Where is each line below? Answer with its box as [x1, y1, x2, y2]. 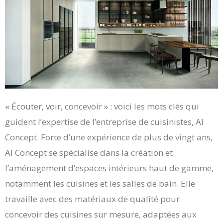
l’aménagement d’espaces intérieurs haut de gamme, [5, 162, 214, 174]
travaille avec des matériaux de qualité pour [5, 193, 180, 205]
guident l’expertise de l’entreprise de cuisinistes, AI [5, 115, 204, 127]
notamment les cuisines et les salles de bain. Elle [5, 177, 195, 189]
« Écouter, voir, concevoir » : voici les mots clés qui [5, 100, 199, 112]
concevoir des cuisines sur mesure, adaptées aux [5, 208, 197, 220]
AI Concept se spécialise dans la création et [5, 146, 173, 158]
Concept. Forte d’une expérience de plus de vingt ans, [5, 131, 213, 143]
